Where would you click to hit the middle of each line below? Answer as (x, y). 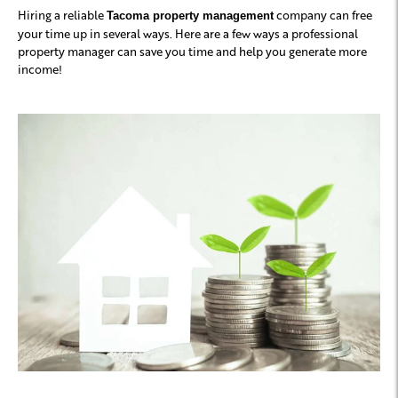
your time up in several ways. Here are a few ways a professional (188, 34)
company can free (323, 15)
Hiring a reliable (62, 15)
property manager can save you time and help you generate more (192, 52)
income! (40, 69)
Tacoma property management (190, 16)
